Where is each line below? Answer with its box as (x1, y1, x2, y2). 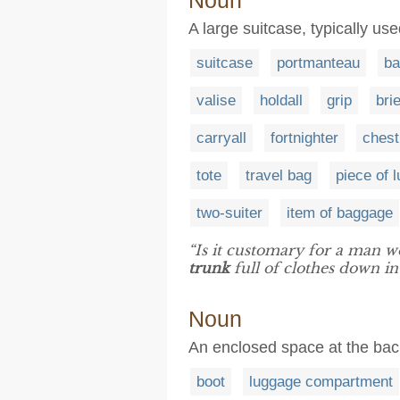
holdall (260, 92, 303, 109)
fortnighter (271, 129, 338, 146)
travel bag (246, 167, 312, 184)
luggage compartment (249, 373, 393, 390)
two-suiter (196, 204, 262, 221)
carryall (196, 129, 246, 146)
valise (196, 92, 236, 109)
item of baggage (287, 204, 393, 221)
